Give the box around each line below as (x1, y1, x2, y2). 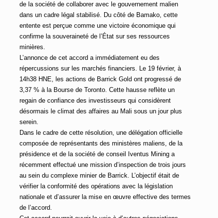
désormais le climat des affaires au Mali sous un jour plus (19, 108, 182, 115)
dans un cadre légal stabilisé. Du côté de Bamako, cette (19, 11, 178, 19)
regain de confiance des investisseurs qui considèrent (19, 97, 171, 105)
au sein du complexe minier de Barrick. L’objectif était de (19, 172, 179, 180)
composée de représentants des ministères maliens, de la (19, 140, 182, 147)
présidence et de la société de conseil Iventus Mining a (19, 150, 175, 158)
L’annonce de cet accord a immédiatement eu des (19, 54, 160, 62)
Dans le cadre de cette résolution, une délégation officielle (19, 129, 182, 137)
